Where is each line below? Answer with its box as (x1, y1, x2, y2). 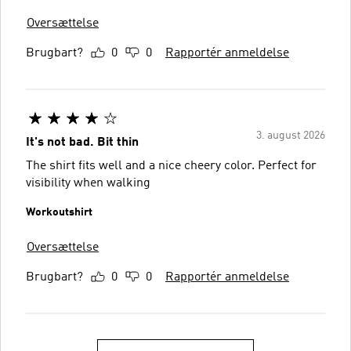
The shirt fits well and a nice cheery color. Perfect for (26, 159, 317, 172)
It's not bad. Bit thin (26, 136, 139, 149)
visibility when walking (26, 176, 150, 190)
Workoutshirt (26, 206, 92, 218)
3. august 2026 (256, 129, 325, 141)
